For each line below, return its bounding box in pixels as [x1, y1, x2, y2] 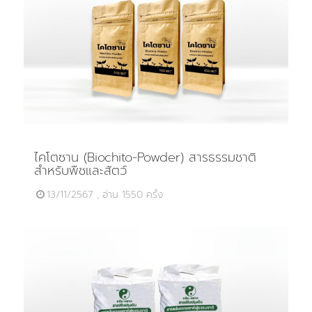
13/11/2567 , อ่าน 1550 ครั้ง [46, 187, 163, 203]
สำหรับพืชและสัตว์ [33, 161, 127, 181]
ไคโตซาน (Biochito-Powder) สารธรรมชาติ [33, 148, 256, 168]
